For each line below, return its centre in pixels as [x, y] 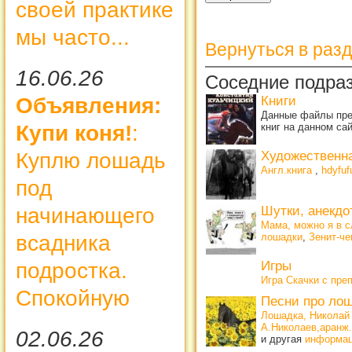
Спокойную [73, 298]
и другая [283, 339]
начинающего [85, 215]
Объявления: [88, 105]
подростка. [71, 270]
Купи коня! [74, 133]
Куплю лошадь [91, 160]
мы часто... [73, 37]
